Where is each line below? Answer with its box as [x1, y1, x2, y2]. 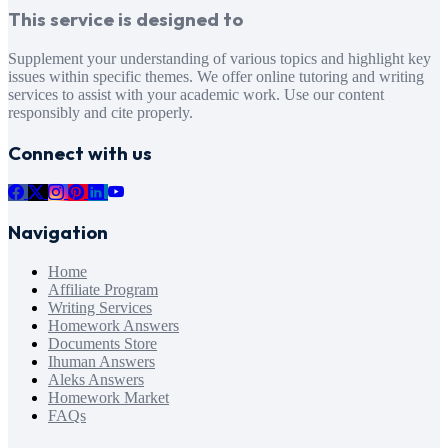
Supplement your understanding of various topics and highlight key [8, 50, 431, 68]
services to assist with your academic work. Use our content [8, 86, 384, 104]
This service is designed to [8, 7, 243, 32]
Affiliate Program [48, 281, 158, 299]
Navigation [8, 220, 108, 245]
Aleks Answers [48, 371, 144, 389]
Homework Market [48, 389, 169, 407]
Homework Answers [48, 317, 179, 335]
